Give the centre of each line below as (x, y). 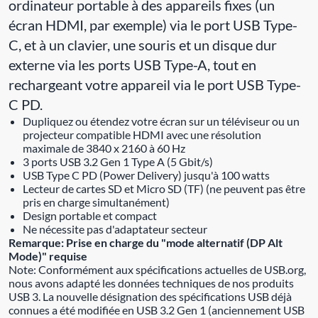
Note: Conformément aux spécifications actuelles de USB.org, (157, 269)
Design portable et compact (90, 215)
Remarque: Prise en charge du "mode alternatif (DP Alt (146, 242)
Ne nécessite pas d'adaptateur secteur (115, 229)
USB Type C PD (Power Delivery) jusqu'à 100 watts (146, 175)
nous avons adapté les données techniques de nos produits (151, 283)
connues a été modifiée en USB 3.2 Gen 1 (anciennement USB (157, 309)
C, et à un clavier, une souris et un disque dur (143, 44)
